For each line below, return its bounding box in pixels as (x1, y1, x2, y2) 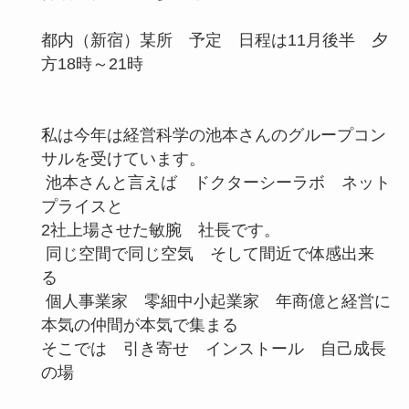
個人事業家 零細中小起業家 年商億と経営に (40, 291, 391, 310)
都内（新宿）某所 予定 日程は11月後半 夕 (40, 30, 388, 49)
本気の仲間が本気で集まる (40, 315, 255, 334)
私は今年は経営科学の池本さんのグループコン (40, 125, 386, 144)
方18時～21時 (40, 54, 193, 73)
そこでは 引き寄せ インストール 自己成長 (40, 339, 386, 358)
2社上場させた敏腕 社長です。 (40, 220, 297, 239)
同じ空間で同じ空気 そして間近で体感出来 (40, 244, 374, 263)
